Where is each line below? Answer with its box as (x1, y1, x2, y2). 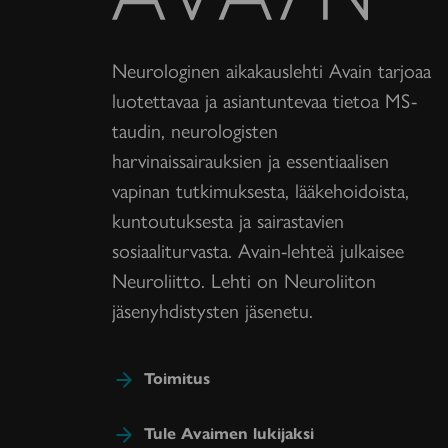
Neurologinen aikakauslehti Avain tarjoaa (112, 55, 431, 84)
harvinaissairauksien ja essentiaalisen (112, 145, 389, 174)
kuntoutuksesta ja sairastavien (112, 205, 344, 234)
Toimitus (144, 366, 210, 389)
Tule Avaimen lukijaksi (144, 421, 314, 445)
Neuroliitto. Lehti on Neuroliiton (112, 265, 376, 294)
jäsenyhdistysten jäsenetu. (112, 295, 313, 324)
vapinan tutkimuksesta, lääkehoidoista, (112, 175, 409, 204)
